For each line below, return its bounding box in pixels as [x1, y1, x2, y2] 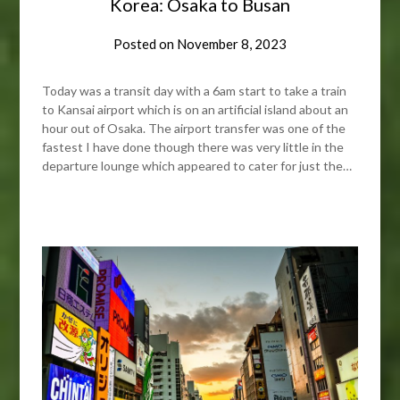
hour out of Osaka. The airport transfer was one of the [42, 120, 346, 136]
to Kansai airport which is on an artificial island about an [42, 101, 349, 117]
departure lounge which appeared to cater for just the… [42, 157, 353, 173]
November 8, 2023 [177, 35, 287, 52]
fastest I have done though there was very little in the [42, 138, 345, 154]
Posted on [113, 35, 177, 52]
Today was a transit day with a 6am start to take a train [42, 82, 347, 98]
